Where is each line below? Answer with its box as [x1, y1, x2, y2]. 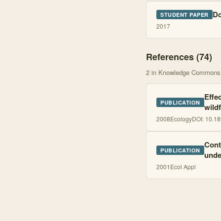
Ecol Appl [170, 162, 196, 171]
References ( [146, 50, 199, 63]
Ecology [170, 114, 192, 123]
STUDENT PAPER [160, 11, 209, 18]
